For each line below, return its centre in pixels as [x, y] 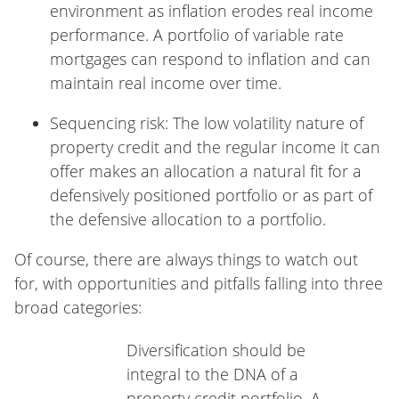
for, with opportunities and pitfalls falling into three [199, 283]
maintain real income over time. [166, 82]
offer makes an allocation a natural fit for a [206, 171]
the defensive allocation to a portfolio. [188, 219]
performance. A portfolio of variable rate [197, 34]
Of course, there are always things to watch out [186, 259]
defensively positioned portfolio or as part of [211, 195]
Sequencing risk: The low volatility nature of [207, 122]
